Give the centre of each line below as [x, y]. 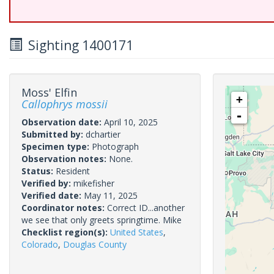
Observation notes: [65, 159]
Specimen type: [57, 146]
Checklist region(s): [66, 232]
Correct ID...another [146, 208]
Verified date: [53, 195]
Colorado [40, 244]
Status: [39, 171]
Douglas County [95, 244]
